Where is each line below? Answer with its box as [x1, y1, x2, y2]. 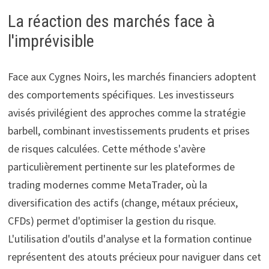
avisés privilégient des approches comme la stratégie [7, 106, 246, 120]
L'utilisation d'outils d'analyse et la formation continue [7, 232, 252, 246]
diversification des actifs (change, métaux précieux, [7, 196, 238, 210]
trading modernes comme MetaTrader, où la [7, 178, 207, 192]
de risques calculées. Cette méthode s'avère [7, 142, 205, 156]
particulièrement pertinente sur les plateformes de [7, 160, 235, 174]
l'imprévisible [7, 31, 94, 52]
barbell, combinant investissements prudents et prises [7, 124, 250, 138]
